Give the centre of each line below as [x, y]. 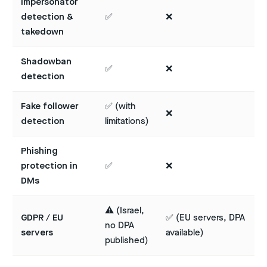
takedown [42, 32]
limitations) [127, 122]
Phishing [39, 151]
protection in [49, 166]
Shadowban [46, 62]
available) [185, 233]
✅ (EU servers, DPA [205, 218]
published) [127, 241]
